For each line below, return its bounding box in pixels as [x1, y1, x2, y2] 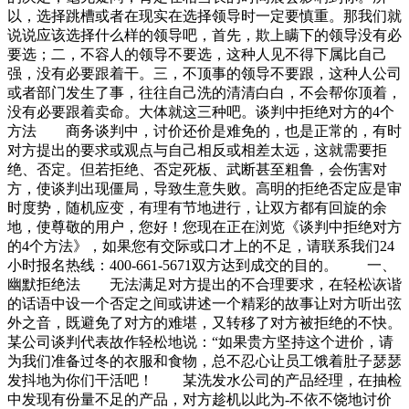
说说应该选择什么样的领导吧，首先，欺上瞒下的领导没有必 [7, 27, 402, 44]
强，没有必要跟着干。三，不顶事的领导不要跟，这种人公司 [7, 66, 402, 82]
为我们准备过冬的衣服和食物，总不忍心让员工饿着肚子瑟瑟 [7, 353, 402, 370]
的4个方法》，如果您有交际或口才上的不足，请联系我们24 [7, 238, 394, 255]
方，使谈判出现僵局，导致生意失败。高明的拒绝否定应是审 [7, 181, 402, 197]
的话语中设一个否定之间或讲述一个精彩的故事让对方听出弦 [7, 296, 402, 312]
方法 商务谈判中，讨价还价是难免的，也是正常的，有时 [7, 123, 402, 140]
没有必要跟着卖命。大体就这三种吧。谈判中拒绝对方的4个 [7, 104, 394, 121]
